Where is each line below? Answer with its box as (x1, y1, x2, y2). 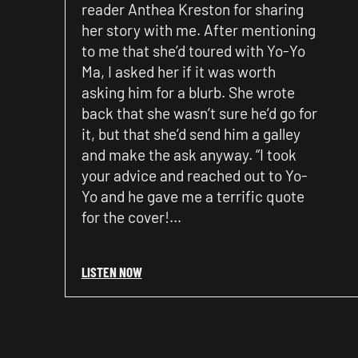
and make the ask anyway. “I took (81, 145, 296, 164)
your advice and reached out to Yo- (81, 165, 308, 185)
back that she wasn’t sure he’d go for (81, 103, 317, 122)
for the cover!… (81, 207, 181, 226)
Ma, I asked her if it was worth (81, 62, 276, 81)
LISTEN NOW (81, 263, 142, 280)
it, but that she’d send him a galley (81, 124, 300, 143)
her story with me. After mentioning (81, 20, 316, 39)
